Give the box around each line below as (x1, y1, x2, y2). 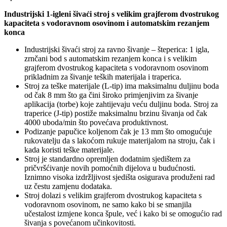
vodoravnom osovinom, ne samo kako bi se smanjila (24, 200, 192, 209)
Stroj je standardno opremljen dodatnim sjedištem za (24, 155, 191, 164)
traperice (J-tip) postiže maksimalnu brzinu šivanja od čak (24, 109, 207, 118)
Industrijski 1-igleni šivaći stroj (4, 10, 111, 19)
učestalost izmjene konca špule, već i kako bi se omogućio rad (24, 209, 222, 218)
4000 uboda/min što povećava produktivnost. (24, 118, 168, 127)
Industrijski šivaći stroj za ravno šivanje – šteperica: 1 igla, (24, 45, 209, 54)
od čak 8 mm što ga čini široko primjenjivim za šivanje (24, 91, 198, 100)
